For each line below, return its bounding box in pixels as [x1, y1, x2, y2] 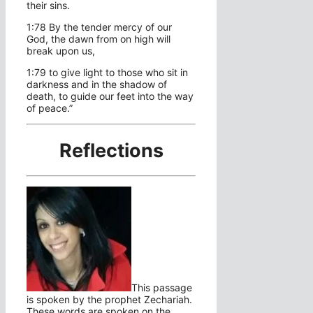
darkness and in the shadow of [27, 78, 167, 91]
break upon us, [27, 45, 95, 57]
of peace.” [27, 102, 73, 115]
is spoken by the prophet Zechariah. [27, 293, 192, 306]
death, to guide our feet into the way [27, 90, 194, 103]
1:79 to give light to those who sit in [27, 66, 188, 79]
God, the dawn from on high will [27, 33, 170, 45]
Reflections [59, 138, 163, 162]
